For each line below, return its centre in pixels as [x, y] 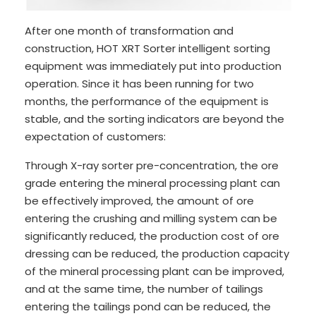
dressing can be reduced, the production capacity [157, 254]
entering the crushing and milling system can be [151, 219]
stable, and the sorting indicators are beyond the [154, 119]
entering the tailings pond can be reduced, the [148, 307]
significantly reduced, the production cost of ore [152, 236]
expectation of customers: [95, 137]
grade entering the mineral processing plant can [152, 183]
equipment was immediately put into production [153, 66]
